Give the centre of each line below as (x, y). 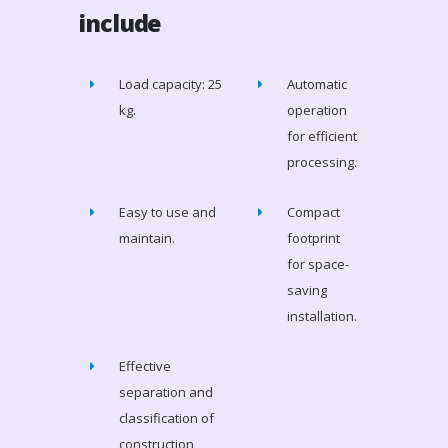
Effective (145, 366)
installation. (322, 316)
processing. (322, 162)
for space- (318, 264)
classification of (167, 418)
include (120, 23)
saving (307, 290)
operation (317, 110)
